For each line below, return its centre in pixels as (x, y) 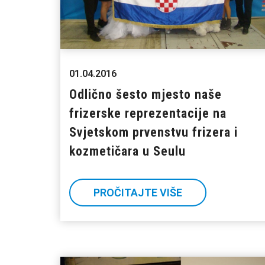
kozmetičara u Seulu (127, 151)
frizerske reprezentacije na (148, 114)
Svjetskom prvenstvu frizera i (153, 132)
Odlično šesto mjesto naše (146, 95)
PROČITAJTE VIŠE (138, 193)
